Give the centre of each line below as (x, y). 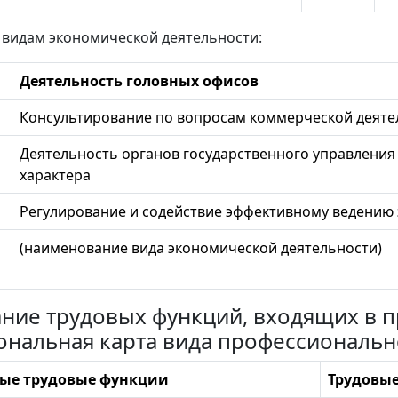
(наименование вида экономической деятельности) (201, 248)
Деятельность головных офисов (139, 81)
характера (55, 175)
